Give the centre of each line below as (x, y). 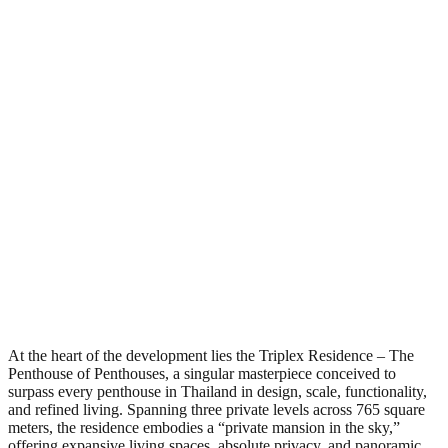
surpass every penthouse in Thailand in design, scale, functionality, (217, 391)
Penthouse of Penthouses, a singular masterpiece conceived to (202, 373)
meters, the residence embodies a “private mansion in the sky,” (204, 427)
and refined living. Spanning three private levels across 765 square (216, 409)
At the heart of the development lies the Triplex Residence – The (211, 355)
